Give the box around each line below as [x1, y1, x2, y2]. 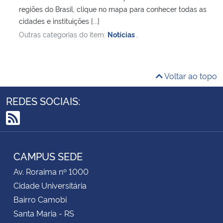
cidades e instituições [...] [19, 15, 100, 25]
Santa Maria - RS [13, 207, 74, 219]
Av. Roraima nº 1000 [13, 165, 89, 177]
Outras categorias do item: [19, 29, 108, 39]
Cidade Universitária [13, 179, 87, 191]
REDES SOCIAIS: [6, 93, 80, 108]
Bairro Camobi [13, 193, 67, 205]
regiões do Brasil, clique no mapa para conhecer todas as [19, 3, 207, 13]
